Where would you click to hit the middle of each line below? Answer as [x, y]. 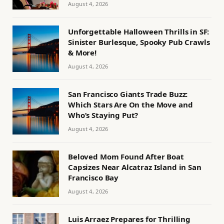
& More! [82, 53]
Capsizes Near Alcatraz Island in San [135, 167]
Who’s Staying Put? [103, 115]
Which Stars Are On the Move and [130, 105]
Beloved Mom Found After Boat [126, 157]
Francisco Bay [93, 178]
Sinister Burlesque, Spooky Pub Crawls [139, 42]
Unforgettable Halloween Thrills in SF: [139, 32]
